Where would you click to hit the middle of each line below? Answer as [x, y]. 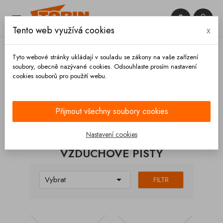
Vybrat [55, 180]
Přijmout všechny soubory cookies [111, 111]
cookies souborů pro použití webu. [60, 76]
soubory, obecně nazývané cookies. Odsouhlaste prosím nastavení [105, 66]
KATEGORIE [57, 113]
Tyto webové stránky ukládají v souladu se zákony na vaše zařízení [105, 57]
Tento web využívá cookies [63, 30]
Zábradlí [70, 86]
